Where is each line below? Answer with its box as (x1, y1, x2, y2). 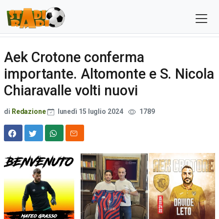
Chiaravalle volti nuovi (4, 82, 138, 99)
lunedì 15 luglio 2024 (56, 108, 125, 115)
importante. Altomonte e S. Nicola (4, 66, 214, 82)
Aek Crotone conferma (4, 49, 144, 66)
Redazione (11, 108, 46, 115)
